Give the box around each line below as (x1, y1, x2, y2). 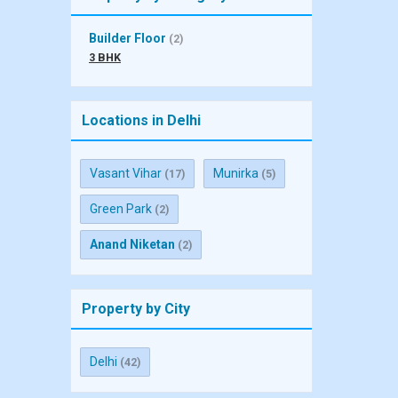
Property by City (82, 300, 190, 317)
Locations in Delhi (82, 112, 201, 129)
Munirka (213, 166, 259, 180)
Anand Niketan (90, 237, 175, 251)
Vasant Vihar (90, 166, 162, 180)
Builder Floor (89, 31, 166, 45)
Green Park (90, 202, 152, 216)
